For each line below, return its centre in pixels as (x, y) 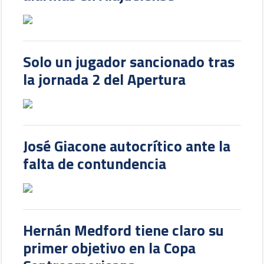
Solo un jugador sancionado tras (129, 61)
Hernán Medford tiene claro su (124, 230)
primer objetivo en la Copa (110, 247)
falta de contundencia (95, 163)
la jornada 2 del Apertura (105, 79)
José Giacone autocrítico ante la (127, 146)
